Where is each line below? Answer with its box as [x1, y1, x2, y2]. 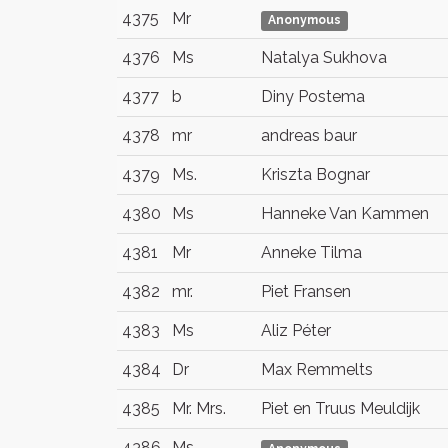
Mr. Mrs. [172, 399, 226, 418]
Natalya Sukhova [261, 48, 387, 67]
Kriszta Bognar [261, 165, 370, 184]
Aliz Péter [261, 321, 331, 340]
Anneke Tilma [261, 243, 362, 262]
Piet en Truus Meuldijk [261, 399, 420, 418]
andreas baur [261, 126, 357, 145]
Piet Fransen [261, 282, 351, 301]
